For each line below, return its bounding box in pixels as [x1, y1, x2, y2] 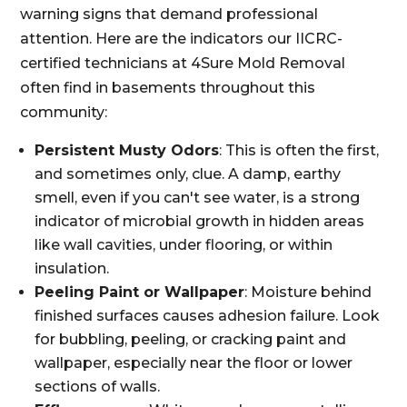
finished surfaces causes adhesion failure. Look [35, 307, 381, 324]
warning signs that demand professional [20, 5, 319, 23]
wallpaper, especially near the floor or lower [35, 354, 353, 372]
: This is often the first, [219, 142, 380, 159]
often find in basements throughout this [20, 79, 316, 96]
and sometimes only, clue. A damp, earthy [35, 165, 342, 183]
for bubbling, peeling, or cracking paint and [35, 331, 347, 348]
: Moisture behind [244, 283, 372, 301]
